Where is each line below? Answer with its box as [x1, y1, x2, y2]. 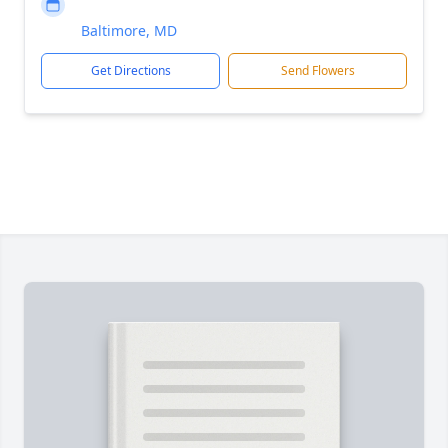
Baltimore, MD [81, 21, 177, 40]
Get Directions [90, 62, 171, 79]
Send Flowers [280, 62, 355, 79]
